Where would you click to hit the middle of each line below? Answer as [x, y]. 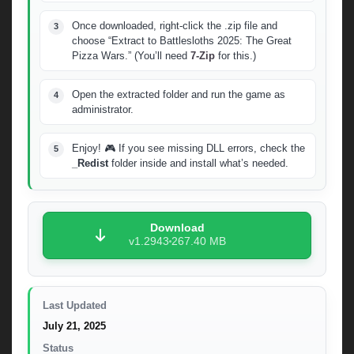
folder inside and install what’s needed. [198, 163]
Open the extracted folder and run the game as [179, 94]
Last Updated [75, 305]
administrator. [103, 109]
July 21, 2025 [74, 326]
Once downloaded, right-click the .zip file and [175, 25]
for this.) [235, 55]
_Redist [90, 163]
